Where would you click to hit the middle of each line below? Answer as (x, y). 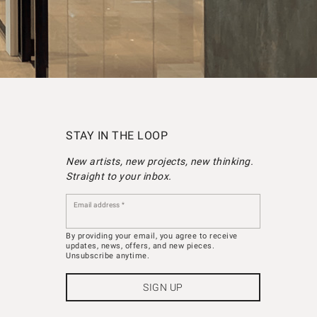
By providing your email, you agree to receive (152, 236)
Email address (96, 205)
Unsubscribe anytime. (108, 255)
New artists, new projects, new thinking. (160, 161)
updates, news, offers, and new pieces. (140, 246)
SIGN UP (163, 288)
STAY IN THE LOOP (117, 135)
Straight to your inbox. (119, 176)
